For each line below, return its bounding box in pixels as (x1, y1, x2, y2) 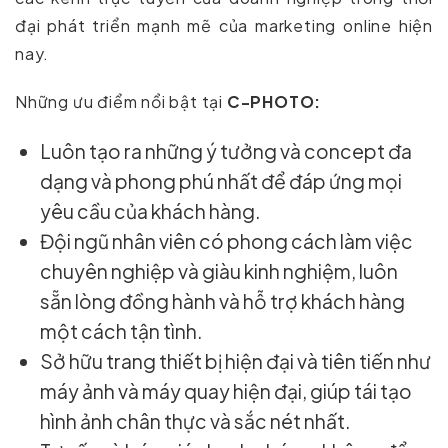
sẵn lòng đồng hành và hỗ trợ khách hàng (40, 288, 406, 313)
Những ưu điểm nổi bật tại (15, 90, 227, 112)
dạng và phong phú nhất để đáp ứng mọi (40, 168, 403, 193)
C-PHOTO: (226, 90, 322, 112)
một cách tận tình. (40, 318, 204, 343)
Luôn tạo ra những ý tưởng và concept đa (40, 138, 413, 163)
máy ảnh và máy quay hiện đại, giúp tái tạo (40, 378, 413, 403)
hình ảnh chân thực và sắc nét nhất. (40, 408, 352, 433)
